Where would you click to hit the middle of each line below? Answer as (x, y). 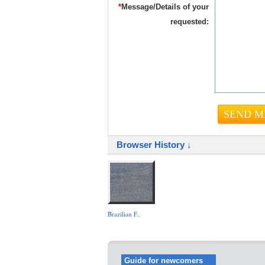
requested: (190, 22)
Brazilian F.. (124, 214)
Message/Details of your (165, 7)
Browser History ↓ (154, 145)
